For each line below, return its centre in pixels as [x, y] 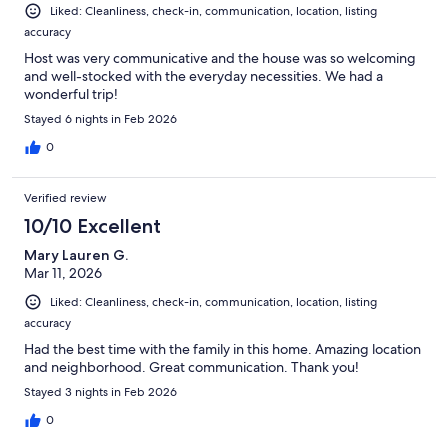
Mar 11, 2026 [63, 273]
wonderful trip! [71, 94]
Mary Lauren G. [76, 255]
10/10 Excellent [92, 226]
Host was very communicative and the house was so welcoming [220, 58]
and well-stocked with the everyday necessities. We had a [203, 76]
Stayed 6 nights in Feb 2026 [100, 119]
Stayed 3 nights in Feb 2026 [100, 392]
